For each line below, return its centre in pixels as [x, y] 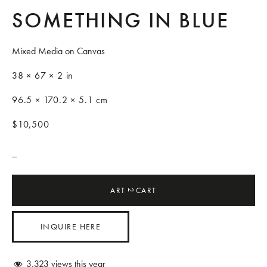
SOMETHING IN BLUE [121, 20]
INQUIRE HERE [71, 227]
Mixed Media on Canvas [58, 51]
